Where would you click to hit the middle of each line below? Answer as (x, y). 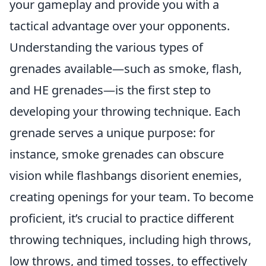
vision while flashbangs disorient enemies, (126, 175)
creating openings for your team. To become (132, 197)
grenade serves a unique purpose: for (112, 133)
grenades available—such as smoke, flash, (126, 69)
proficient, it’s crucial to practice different (122, 218)
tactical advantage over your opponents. (120, 26)
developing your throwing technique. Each (125, 111)
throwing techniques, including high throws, (130, 240)
